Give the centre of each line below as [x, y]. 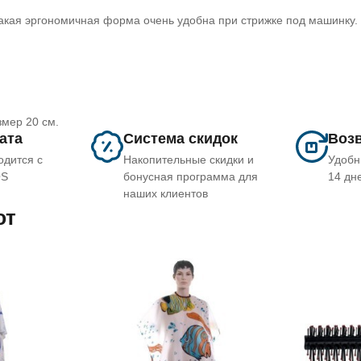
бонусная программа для [191, 176]
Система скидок [181, 139]
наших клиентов [166, 193]
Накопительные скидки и [189, 160]
